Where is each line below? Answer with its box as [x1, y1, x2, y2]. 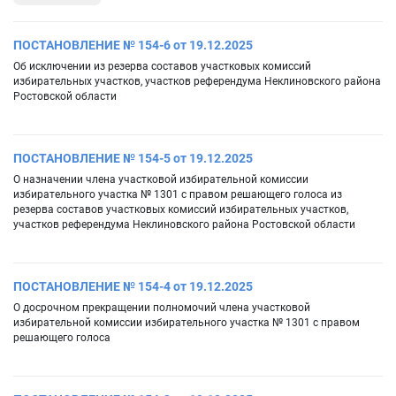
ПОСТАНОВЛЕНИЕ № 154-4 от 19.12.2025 [13, 279, 253, 294]
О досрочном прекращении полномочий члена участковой [13, 301, 310, 315]
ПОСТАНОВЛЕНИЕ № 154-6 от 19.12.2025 [13, 38, 253, 53]
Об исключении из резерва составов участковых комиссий [13, 60, 311, 73]
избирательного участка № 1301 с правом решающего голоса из [13, 188, 342, 202]
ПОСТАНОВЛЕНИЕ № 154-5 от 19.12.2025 [13, 151, 253, 166]
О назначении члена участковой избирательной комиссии [13, 173, 308, 187]
